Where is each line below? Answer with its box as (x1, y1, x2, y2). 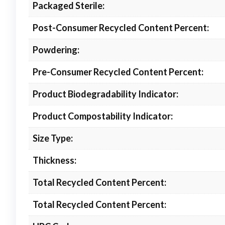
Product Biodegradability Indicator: (33, 88, 178, 99)
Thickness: (33, 154, 76, 166)
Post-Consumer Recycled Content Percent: (33, 22, 209, 33)
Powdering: (33, 44, 79, 55)
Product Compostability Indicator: (33, 110, 173, 122)
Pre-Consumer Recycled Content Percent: (33, 66, 203, 77)
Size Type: (33, 132, 73, 144)
